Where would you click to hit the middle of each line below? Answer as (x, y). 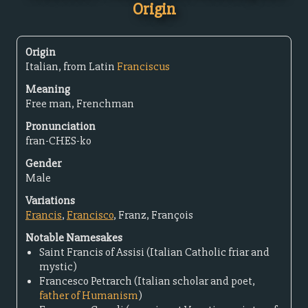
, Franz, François (153, 215)
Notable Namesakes (74, 238)
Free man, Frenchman (80, 103)
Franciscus (143, 66)
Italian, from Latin (71, 66)
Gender (43, 163)
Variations (50, 200)
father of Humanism (89, 295)
